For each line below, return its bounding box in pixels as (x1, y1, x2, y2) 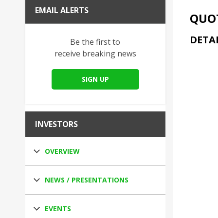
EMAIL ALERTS (35, 5, 89, 16)
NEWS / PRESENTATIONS (45, 175, 128, 184)
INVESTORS (35, 119, 78, 129)
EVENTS (45, 204, 71, 213)
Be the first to (70, 36, 121, 47)
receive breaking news (54, 48, 136, 59)
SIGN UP (81, 74, 109, 84)
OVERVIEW (45, 146, 80, 156)
